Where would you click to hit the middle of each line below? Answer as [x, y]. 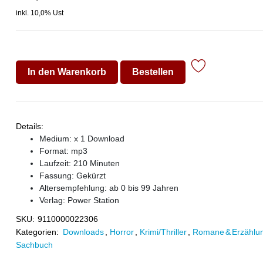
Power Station [93, 200]
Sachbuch [34, 245]
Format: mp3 [63, 151]
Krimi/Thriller [163, 232]
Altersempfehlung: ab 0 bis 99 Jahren [109, 188]
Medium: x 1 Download [82, 139]
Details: [29, 126]
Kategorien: [37, 232]
